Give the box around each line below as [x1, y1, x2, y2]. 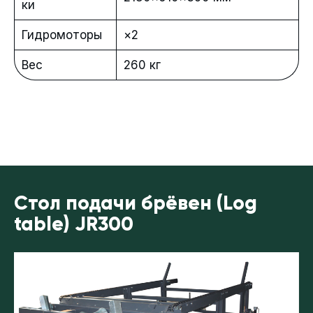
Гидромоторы [22, 28, 102, 43]
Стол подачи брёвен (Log [14, 194, 257, 214]
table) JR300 [14, 215, 133, 235]
